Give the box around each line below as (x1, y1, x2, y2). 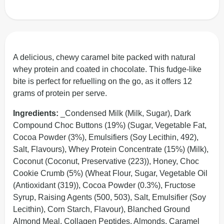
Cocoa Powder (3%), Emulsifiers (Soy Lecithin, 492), (13, 133, 198, 141)
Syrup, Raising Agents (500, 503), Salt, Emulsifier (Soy (13, 193, 206, 201)
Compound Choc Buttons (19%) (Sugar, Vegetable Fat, (13, 121, 206, 129)
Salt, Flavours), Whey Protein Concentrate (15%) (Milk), (13, 145, 208, 153)
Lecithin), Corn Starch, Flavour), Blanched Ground (13, 205, 190, 213)
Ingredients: (13, 109, 58, 117)
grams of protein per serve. (13, 89, 107, 97)
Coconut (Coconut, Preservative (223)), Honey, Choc (13, 157, 199, 165)
